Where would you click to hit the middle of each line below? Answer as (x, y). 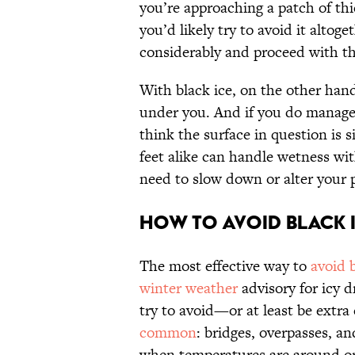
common (168, 333)
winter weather (189, 288)
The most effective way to (225, 266)
